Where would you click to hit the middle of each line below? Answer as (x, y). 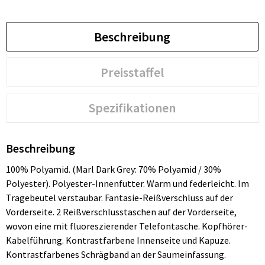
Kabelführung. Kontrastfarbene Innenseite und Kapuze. (118, 240)
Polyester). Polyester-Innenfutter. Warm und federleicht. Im (127, 184)
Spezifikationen (132, 108)
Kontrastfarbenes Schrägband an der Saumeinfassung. (116, 255)
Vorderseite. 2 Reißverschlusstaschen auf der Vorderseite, (121, 212)
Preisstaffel (132, 72)
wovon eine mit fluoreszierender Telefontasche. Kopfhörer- (127, 226)
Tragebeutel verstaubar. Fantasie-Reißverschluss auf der (119, 198)
